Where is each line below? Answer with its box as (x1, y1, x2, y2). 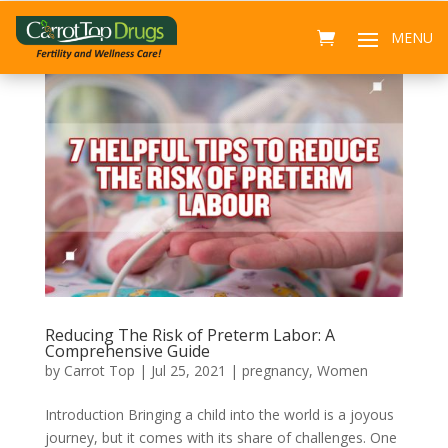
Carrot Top (63, 360, 135, 380)
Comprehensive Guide (44, 339, 210, 362)
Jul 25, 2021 (150, 360, 226, 380)
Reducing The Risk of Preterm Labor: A (44, 323, 335, 346)
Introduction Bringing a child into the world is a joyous (44, 404, 394, 424)
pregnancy (241, 360, 309, 380)
